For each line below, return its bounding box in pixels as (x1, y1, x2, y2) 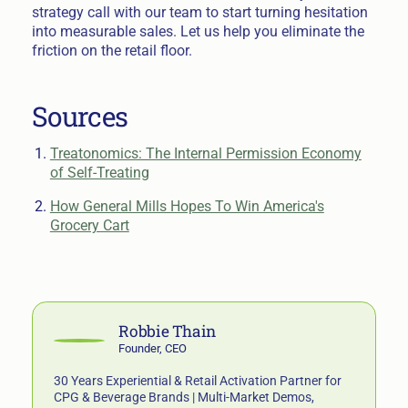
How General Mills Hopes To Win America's (49, 197, 324, 215)
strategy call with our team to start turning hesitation (31, 4, 368, 22)
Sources (31, 98, 128, 135)
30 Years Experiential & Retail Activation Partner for (54, 373, 342, 389)
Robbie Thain (118, 321, 217, 342)
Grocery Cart (49, 216, 129, 234)
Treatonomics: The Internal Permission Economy (49, 145, 362, 163)
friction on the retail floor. (31, 42, 192, 60)
